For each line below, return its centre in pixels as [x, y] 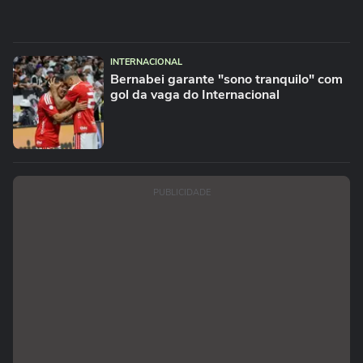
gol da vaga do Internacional [195, 95]
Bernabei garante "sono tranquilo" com [226, 79]
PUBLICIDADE [181, 192]
